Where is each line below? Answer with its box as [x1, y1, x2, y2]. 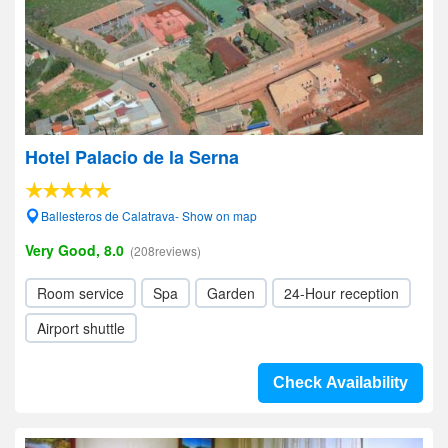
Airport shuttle [37, 318, 125, 338]
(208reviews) [130, 242, 201, 259]
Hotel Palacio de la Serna [25, 144, 239, 170]
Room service [37, 283, 124, 303]
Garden [207, 283, 255, 303]
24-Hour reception [284, 283, 399, 303]
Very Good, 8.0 [25, 240, 124, 260]
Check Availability [273, 374, 408, 391]
